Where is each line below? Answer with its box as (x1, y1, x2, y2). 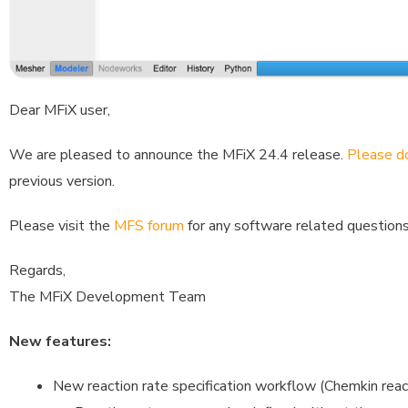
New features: (9, 331, 111, 352)
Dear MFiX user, (9, 99, 110, 120)
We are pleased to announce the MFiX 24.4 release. (9, 144, 347, 165)
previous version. (9, 170, 115, 191)
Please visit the (9, 215, 114, 236)
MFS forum (114, 215, 184, 236)
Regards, (9, 260, 66, 280)
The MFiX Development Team (9, 286, 206, 307)
